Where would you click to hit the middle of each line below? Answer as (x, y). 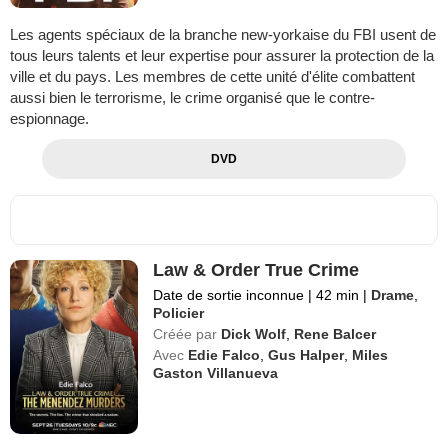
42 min (338, 294)
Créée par (185, 333)
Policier (179, 312)
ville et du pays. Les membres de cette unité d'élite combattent (212, 76)
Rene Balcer (335, 333)
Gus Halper (306, 354)
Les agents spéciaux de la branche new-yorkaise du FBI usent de (223, 34)
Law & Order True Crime (256, 269)
